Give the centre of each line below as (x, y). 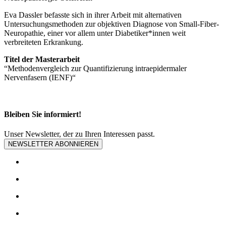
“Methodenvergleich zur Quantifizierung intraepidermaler (95, 68)
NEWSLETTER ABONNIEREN (53, 144)
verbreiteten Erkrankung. (44, 42)
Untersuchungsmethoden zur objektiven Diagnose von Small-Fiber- (111, 24)
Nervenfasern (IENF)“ (40, 77)
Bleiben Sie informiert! (43, 115)
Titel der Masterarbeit (42, 59)
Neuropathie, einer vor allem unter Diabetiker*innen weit (95, 33)
